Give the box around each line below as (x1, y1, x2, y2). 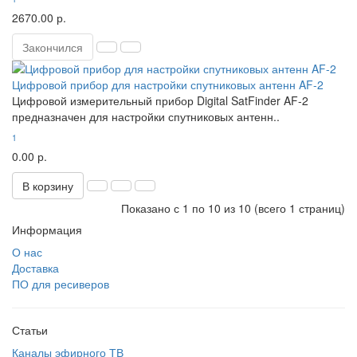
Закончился (22, 39, 83, 55)
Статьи (12, 322, 48, 338)
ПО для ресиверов (12, 276, 109, 292)
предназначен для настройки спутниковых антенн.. (12, 108, 280, 124)
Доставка (12, 260, 59, 276)
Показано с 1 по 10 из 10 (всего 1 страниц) (121, 200, 345, 216)
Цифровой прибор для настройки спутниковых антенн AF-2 (12, 76, 324, 92)
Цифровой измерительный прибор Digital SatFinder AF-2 (12, 92, 308, 108)
